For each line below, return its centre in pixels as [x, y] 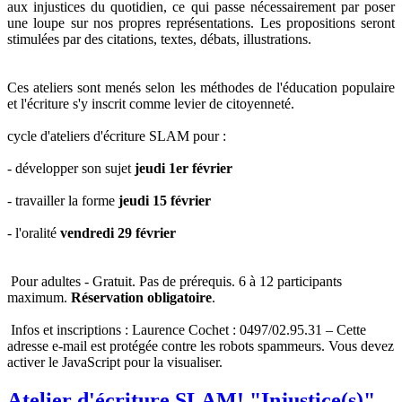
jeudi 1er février [184, 169]
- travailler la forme [61, 201]
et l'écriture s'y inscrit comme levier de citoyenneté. [151, 104]
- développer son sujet [71, 169]
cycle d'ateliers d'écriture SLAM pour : [117, 136]
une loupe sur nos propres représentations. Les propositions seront [201, 23]
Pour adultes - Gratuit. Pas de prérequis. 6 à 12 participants [175, 282]
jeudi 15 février [163, 201]
